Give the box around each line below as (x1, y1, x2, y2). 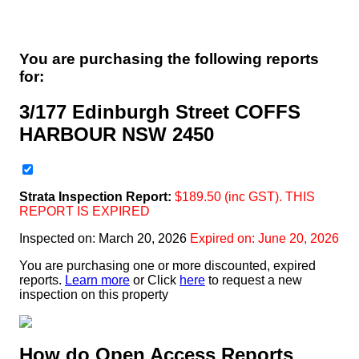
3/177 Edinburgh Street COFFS (19, 101, 301, 123)
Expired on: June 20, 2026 (190, 232, 339, 246)
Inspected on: (19, 232, 99, 246)
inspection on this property (19, 288, 168, 302)
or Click (130, 273, 179, 288)
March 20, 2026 (99, 232, 187, 246)
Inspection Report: (55, 190, 175, 204)
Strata (19, 190, 55, 204)
